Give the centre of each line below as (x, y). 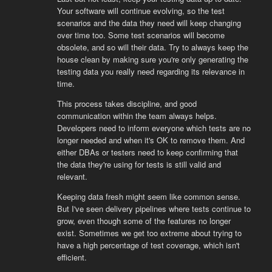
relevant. (72, 176)
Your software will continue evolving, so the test (141, 10)
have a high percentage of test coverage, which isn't (148, 245)
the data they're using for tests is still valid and (139, 164)
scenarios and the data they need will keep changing (149, 22)
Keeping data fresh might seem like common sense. (148, 196)
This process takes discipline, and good (127, 103)
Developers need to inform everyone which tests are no (154, 127)
